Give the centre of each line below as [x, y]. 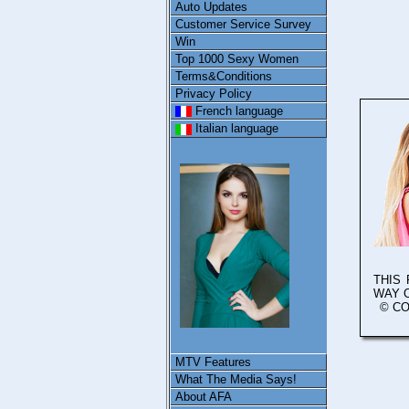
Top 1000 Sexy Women [237, 59]
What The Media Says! [236, 379]
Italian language [235, 129]
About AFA [204, 397]
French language [237, 111]
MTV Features [213, 362]
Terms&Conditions [224, 76]
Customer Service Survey [243, 24]
